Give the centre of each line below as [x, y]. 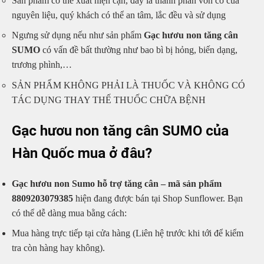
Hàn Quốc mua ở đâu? [82, 153]
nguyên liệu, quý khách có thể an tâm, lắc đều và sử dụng [119, 15]
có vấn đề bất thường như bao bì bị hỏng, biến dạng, [140, 50]
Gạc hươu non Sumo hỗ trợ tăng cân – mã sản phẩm [117, 183]
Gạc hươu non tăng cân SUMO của [120, 131]
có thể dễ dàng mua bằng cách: [69, 213]
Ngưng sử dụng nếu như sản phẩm [78, 35]
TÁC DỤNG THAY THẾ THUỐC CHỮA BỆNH [109, 100]
